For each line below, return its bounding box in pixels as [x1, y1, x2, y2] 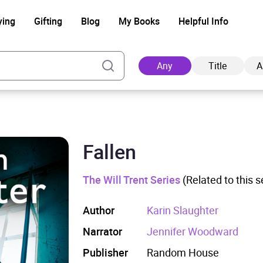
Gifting [33, 15, 62, 28]
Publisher [83, 245, 129, 259]
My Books [118, 15, 160, 28]
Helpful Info [178, 15, 228, 28]
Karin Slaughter [147, 203, 219, 217]
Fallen [83, 138, 137, 165]
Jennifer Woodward [147, 224, 239, 238]
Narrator [83, 224, 123, 238]
